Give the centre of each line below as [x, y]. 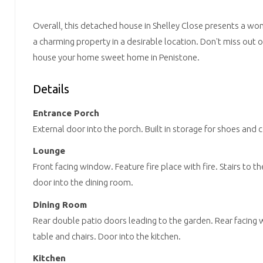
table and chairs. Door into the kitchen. [107, 236]
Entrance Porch [66, 113]
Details [51, 89]
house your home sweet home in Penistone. [116, 58]
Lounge [49, 151]
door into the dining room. [83, 183]
